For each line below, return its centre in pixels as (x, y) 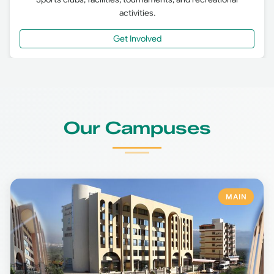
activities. (137, 13)
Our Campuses (137, 128)
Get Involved (137, 38)
